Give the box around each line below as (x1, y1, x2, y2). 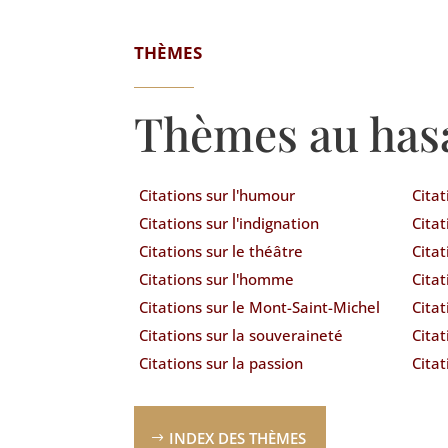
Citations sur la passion (139, 352, 304, 373)
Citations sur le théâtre (139, 240, 304, 261)
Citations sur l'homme (139, 268, 295, 289)
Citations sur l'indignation (139, 212, 320, 233)
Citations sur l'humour (139, 184, 296, 205)
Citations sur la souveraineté (139, 324, 344, 345)
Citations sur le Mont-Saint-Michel (139, 296, 381, 317)
